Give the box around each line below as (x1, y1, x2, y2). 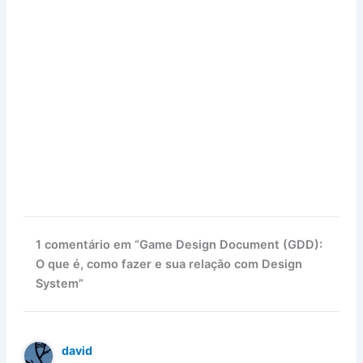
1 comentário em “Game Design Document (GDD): (36, 237, 323, 253)
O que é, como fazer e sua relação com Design (36, 257, 303, 272)
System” (36, 276, 84, 292)
